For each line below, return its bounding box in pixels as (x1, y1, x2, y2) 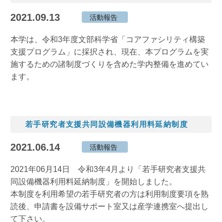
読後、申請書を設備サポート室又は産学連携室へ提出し (10, 202, 209, 211)
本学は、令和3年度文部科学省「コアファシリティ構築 (10, 35, 205, 44)
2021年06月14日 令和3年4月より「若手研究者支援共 (10, 165, 206, 173)
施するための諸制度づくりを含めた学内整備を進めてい (10, 59, 209, 68)
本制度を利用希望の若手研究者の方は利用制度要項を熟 (10, 189, 209, 198)
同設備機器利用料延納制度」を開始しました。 (10, 177, 177, 186)
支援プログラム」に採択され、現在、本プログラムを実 (10, 47, 209, 56)
